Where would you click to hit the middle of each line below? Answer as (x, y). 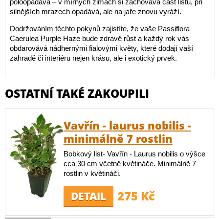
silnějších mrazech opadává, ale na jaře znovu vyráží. (95, 11)
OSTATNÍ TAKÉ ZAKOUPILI (77, 93)
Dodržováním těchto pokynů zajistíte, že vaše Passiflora (99, 28)
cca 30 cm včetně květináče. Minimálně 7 (130, 163)
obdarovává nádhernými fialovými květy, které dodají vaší (101, 48)
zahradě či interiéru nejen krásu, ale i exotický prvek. (93, 58)
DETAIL (88, 196)
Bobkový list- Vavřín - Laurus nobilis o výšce (134, 153)
